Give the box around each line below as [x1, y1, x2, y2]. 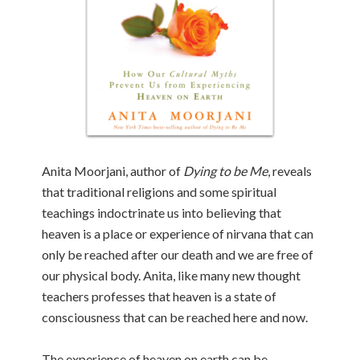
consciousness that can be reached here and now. [42, 309, 309, 325]
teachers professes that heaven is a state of [42, 288, 277, 304]
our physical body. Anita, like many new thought [42, 268, 301, 283]
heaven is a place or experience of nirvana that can [42, 226, 314, 241]
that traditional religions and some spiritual [42, 184, 277, 199]
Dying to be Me [183, 163, 268, 178]
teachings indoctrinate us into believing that [42, 205, 282, 220]
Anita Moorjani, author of [42, 163, 184, 178]
